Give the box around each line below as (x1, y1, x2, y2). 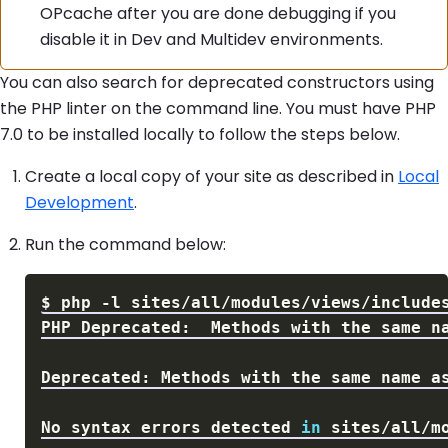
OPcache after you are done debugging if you (40, 2, 397, 26)
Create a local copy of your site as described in (25, 165, 398, 189)
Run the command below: (25, 233, 226, 257)
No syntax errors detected (41, 418, 301, 438)
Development (25, 191, 134, 215)
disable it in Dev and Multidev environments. (40, 28, 384, 52)
